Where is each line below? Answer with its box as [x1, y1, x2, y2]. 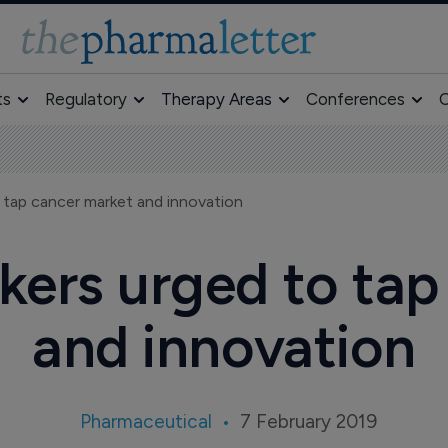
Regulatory [44, 89, 127, 109]
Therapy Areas [160, 89, 272, 109]
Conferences [305, 89, 405, 109]
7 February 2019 [240, 410, 378, 433]
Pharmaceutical [80, 410, 213, 433]
